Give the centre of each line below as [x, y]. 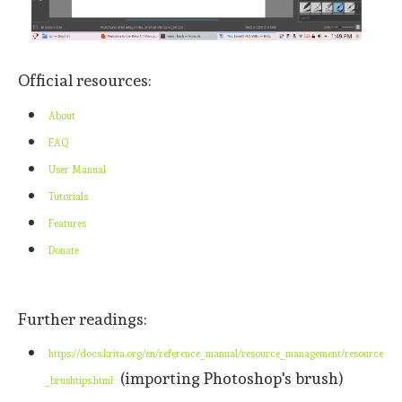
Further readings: [83, 319]
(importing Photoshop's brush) [230, 378]
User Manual [77, 170]
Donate [64, 250]
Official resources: [85, 81]
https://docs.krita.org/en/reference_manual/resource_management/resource [216, 354]
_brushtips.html [79, 380]
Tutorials [68, 197]
